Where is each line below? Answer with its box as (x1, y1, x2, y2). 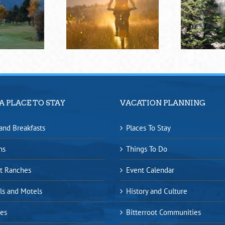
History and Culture (126, 186, 187, 196)
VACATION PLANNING (120, 98, 205, 108)
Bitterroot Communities (126, 207, 201, 217)
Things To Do (126, 144, 167, 154)
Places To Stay (126, 123, 171, 133)
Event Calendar (126, 165, 174, 175)
